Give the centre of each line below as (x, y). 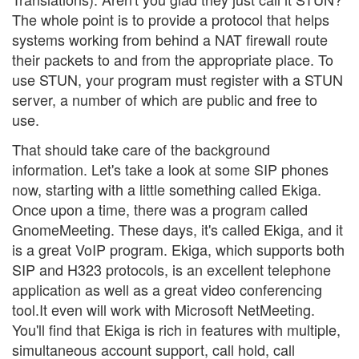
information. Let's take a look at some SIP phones (170, 169)
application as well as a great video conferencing (167, 290)
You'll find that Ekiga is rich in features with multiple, (176, 330)
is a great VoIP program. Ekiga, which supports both (178, 250)
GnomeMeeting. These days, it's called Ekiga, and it (177, 230)
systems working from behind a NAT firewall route (170, 39)
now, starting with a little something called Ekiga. (167, 190)
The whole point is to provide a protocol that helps (171, 19)
